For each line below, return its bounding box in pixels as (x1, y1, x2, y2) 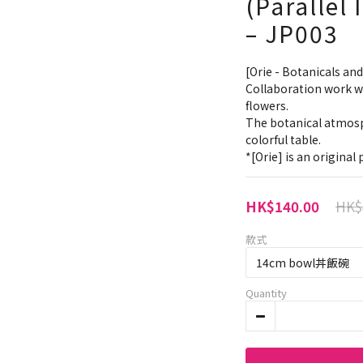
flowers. (246, 97, 288, 114)
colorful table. (246, 131, 321, 148)
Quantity (246, 285, 287, 301)
